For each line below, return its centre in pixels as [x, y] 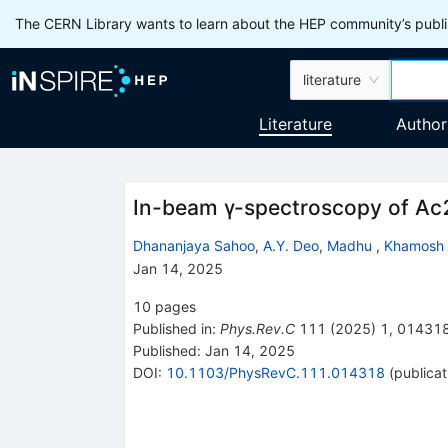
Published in [172, 328]
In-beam [178, 208]
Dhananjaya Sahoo [193, 245]
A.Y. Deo [290, 245]
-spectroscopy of [324, 208]
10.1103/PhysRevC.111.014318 [275, 372]
